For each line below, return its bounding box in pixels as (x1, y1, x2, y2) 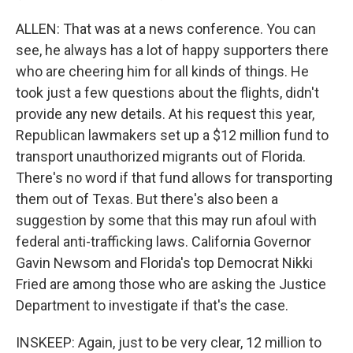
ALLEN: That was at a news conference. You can (16, 20, 316, 37)
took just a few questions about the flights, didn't (16, 84, 319, 101)
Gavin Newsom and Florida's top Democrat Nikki (16, 255, 313, 271)
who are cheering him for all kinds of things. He (16, 63, 309, 80)
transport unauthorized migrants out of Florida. (16, 148, 306, 165)
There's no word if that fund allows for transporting (16, 169, 333, 186)
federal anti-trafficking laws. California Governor (16, 233, 311, 250)
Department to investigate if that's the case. (16, 297, 288, 314)
